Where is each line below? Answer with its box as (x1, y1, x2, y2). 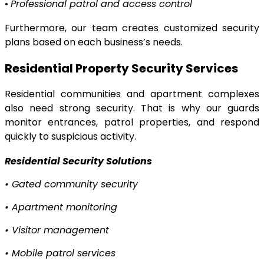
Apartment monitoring (12, 200, 117, 214)
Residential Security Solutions (5, 154, 152, 169)
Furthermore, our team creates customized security (5, 21, 259, 35)
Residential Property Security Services (5, 60, 238, 77)
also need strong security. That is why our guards (5, 101, 259, 115)
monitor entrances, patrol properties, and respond (5, 115, 259, 130)
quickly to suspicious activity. (5, 130, 136, 144)
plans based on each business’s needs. (5, 35, 183, 49)
